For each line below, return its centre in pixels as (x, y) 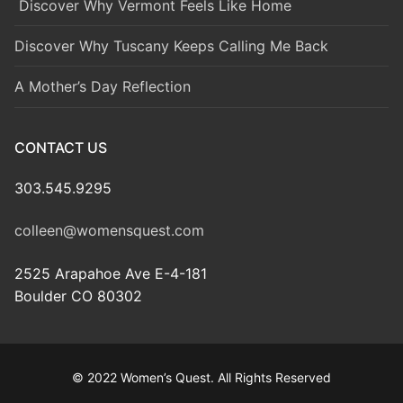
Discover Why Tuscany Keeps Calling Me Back (171, 45)
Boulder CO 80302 (78, 296)
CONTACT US (61, 147)
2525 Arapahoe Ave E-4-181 (111, 273)
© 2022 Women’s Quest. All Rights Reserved (201, 377)
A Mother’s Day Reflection (103, 87)
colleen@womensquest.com (109, 231)
